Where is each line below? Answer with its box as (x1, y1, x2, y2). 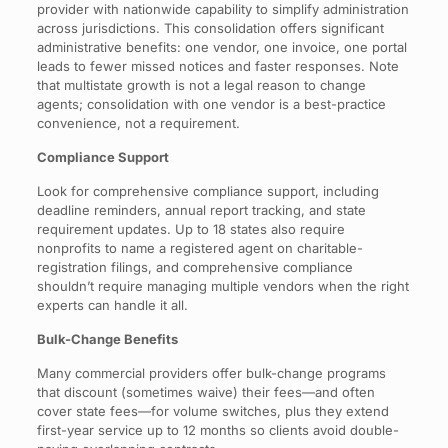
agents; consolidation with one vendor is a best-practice (36, 95, 386, 112)
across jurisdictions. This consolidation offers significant (36, 19, 384, 36)
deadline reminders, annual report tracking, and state (36, 201, 366, 218)
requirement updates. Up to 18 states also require (36, 220, 345, 237)
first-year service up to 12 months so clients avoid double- (36, 421, 399, 438)
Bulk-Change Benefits (36, 330, 178, 347)
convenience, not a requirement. (36, 114, 240, 131)
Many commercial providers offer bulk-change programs (36, 364, 386, 381)
